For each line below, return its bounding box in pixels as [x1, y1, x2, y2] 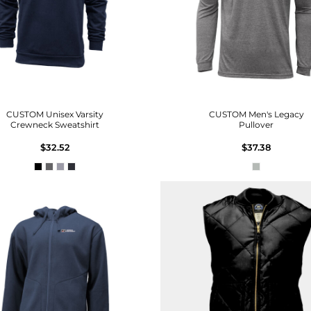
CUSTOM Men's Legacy [208, 108, 304, 119]
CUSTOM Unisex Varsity [6, 108, 103, 119]
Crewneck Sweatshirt [10, 119, 99, 130]
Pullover [239, 119, 274, 130]
